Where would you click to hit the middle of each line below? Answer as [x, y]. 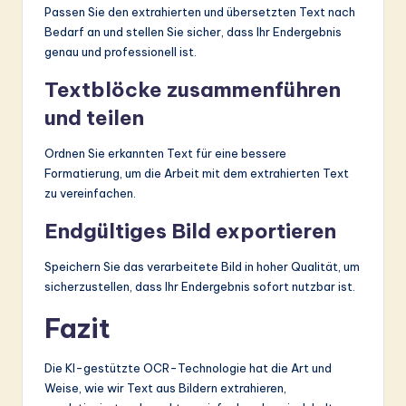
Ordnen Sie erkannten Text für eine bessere [165, 153]
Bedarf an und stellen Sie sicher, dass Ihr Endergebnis [193, 31]
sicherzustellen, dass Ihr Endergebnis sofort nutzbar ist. [200, 286]
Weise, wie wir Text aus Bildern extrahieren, [165, 387]
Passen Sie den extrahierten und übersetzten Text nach [200, 11]
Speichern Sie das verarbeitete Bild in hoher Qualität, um [202, 266]
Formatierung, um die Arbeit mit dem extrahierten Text [197, 173]
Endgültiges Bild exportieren [190, 231]
